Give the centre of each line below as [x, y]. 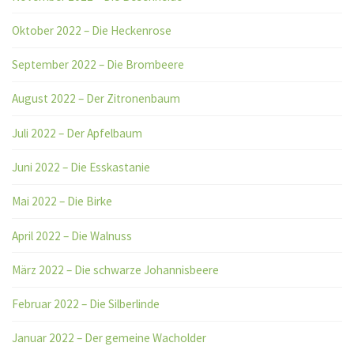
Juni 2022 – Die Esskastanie [81, 168]
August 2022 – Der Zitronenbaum [96, 99]
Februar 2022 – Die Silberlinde [86, 304]
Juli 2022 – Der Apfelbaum [77, 133]
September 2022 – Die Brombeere [98, 65]
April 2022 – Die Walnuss [72, 235]
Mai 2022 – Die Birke [62, 201]
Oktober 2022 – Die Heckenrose [92, 30]
